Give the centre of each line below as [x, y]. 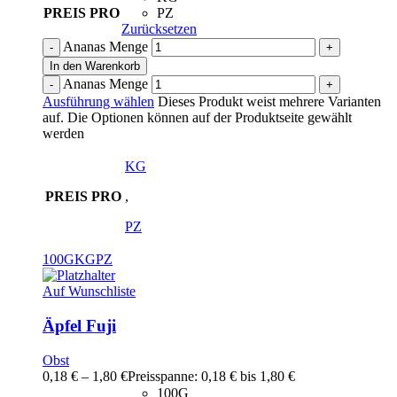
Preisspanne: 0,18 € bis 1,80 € [211, 376]
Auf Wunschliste [89, 292]
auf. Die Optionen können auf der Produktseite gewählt [197, 118]
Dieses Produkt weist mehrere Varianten [268, 102]
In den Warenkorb [95, 66]
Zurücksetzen [159, 29]
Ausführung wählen [98, 102]
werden [63, 134]
